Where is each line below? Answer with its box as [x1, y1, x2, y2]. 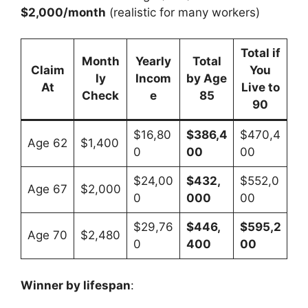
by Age [186, 71, 227, 86]
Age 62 [27, 136, 67, 151]
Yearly [135, 54, 171, 69]
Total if [240, 46, 280, 60]
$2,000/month [21, 5, 106, 19]
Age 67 [27, 182, 67, 197]
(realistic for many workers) [106, 5, 260, 19]
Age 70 [27, 228, 67, 243]
